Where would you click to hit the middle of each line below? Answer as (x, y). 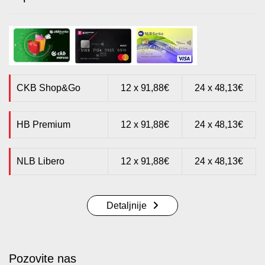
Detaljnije (127, 205)
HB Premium (43, 124)
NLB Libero (41, 161)
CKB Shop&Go (49, 88)
